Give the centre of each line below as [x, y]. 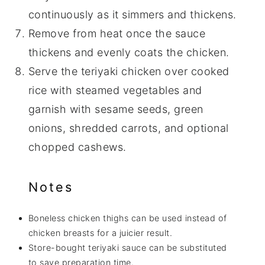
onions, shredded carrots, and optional [128, 128]
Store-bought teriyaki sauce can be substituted [127, 247]
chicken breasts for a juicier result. [100, 232]
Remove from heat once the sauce [117, 33]
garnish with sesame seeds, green [116, 109]
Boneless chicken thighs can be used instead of [127, 218]
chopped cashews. [77, 147]
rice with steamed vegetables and [115, 90]
